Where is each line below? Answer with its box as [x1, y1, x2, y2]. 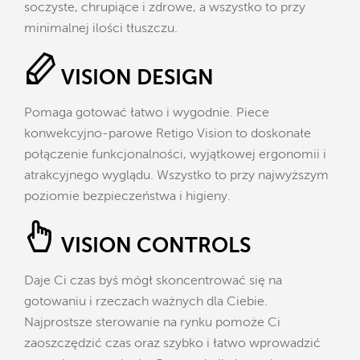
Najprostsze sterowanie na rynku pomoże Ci [24, 316, 280, 329]
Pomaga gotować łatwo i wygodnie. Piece [24, 106, 269, 120]
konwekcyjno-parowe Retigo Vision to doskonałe [24, 127, 311, 141]
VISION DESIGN [61, 67, 214, 89]
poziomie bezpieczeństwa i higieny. [24, 190, 231, 203]
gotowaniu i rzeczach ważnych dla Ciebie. [24, 295, 268, 309]
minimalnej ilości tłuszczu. [24, 22, 178, 35]
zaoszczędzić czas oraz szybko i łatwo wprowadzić [24, 337, 321, 350]
